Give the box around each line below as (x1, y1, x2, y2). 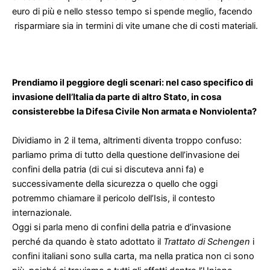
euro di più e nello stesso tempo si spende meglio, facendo (12, 5, 253, 17)
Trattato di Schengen (163, 236, 250, 247)
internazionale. (12, 207, 72, 218)
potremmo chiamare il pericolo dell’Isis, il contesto (12, 192, 215, 204)
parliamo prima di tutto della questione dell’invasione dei (12, 149, 239, 160)
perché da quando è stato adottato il (12, 236, 163, 247)
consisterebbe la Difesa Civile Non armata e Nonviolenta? (12, 106, 257, 118)
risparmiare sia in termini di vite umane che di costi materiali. (12, 20, 258, 31)
